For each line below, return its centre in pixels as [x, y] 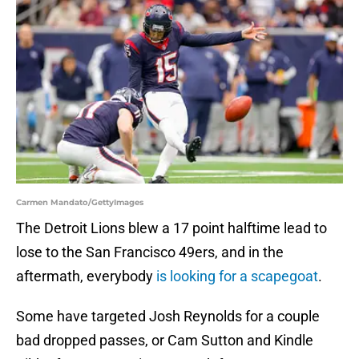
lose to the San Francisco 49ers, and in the [150, 252]
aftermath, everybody [86, 276]
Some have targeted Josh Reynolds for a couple [168, 317]
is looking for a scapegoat [237, 276]
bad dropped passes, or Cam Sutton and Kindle [165, 341]
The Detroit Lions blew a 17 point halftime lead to [171, 228]
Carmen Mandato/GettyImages [80, 203]
